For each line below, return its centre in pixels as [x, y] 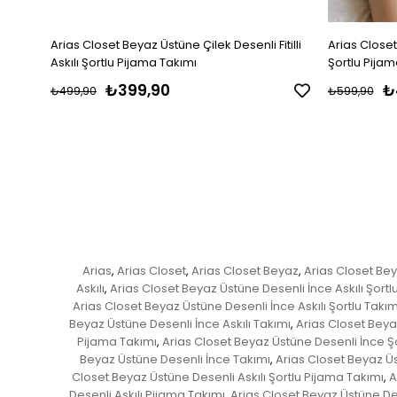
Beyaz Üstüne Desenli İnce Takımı [175, 359]
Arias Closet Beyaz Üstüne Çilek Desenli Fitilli [176, 44]
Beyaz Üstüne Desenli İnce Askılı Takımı [179, 323]
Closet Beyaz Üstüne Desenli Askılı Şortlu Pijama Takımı [228, 377]
